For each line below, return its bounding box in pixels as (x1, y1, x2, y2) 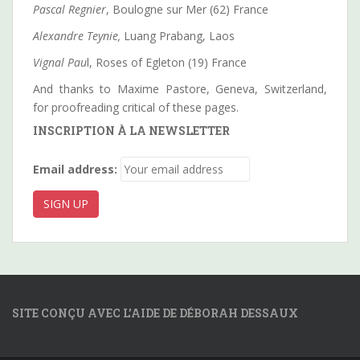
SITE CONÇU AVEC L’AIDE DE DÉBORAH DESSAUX (12, 305, 298, 321)
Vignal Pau (33, 54, 87, 70)
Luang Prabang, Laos (124, 27, 235, 43)
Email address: (33, 161, 117, 177)
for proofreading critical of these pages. (33, 99, 239, 115)
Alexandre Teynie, (33, 27, 124, 43)
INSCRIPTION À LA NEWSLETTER (33, 122, 230, 138)
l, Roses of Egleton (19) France (87, 54, 247, 70)
